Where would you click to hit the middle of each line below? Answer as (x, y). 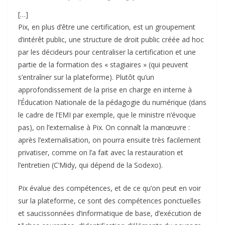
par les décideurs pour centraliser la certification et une (107, 52)
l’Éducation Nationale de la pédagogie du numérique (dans (112, 102)
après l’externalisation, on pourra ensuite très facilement (109, 140)
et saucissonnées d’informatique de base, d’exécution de (110, 213)
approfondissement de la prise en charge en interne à (105, 90)
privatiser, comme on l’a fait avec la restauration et (101, 153)
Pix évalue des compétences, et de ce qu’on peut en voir (109, 188)
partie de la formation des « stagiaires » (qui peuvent (103, 65)
